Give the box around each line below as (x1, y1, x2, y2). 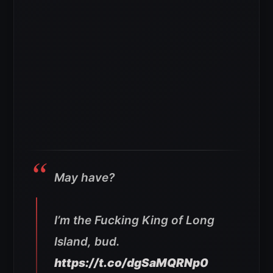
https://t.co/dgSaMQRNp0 (54, 256, 208, 271)
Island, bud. (54, 235, 120, 249)
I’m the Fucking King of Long (54, 213, 214, 228)
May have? (54, 171, 115, 185)
